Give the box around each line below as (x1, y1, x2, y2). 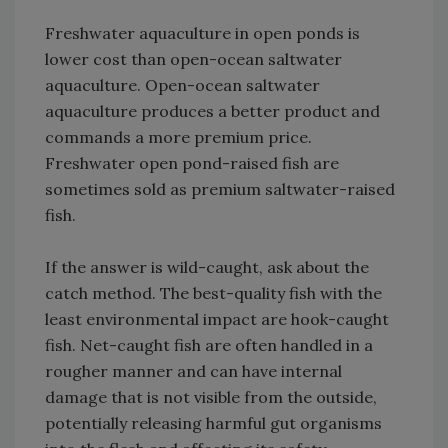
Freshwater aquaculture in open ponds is (45, 23, 360, 44)
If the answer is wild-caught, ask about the (45, 257, 369, 278)
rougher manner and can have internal (45, 361, 342, 382)
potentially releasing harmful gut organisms (45, 413, 382, 434)
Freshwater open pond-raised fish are (45, 153, 339, 174)
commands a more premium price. (45, 127, 312, 148)
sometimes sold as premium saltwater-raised (45, 179, 395, 200)
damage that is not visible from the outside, (45, 387, 377, 408)
